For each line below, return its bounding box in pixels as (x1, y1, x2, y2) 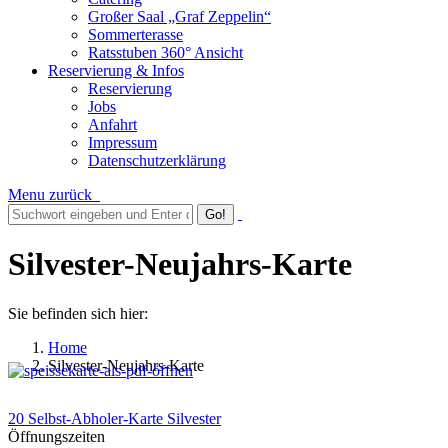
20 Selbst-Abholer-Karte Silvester (8, 410, 221, 428)
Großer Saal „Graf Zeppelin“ (88, 8, 271, 25)
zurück (49, 186, 92, 203)
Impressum (88, 134, 157, 151)
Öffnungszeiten (8, 428, 105, 446)
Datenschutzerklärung (88, 152, 226, 169)
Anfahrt (88, 116, 137, 133)
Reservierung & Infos (48, 62, 184, 79)
